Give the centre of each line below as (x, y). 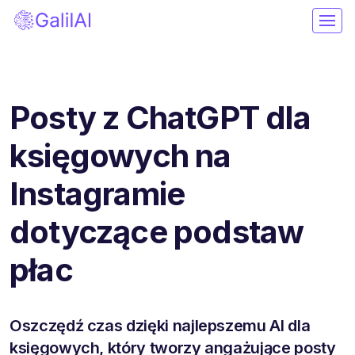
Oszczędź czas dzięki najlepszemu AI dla (160, 325)
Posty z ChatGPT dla (160, 117)
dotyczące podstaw (157, 231)
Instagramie (97, 193)
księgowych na (120, 155)
